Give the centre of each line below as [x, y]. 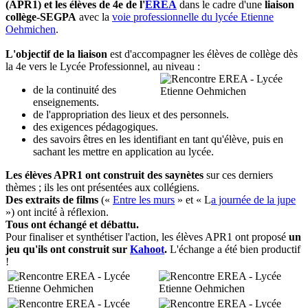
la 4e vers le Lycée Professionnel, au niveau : [103, 66]
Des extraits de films [52, 200]
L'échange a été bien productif [234, 249]
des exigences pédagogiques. [96, 127]
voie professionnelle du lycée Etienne [193, 17]
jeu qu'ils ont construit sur [68, 249]
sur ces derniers [238, 175]
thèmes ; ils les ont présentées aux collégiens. [102, 187]
